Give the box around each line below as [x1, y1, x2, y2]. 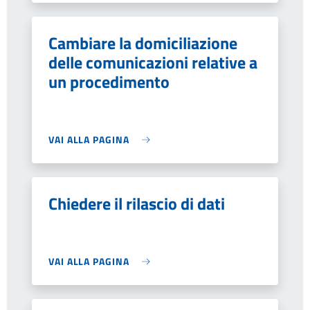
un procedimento [48, 69, 170, 94]
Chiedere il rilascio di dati [48, 191, 225, 216]
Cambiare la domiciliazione [48, 30, 237, 55]
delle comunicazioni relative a [48, 50, 257, 75]
